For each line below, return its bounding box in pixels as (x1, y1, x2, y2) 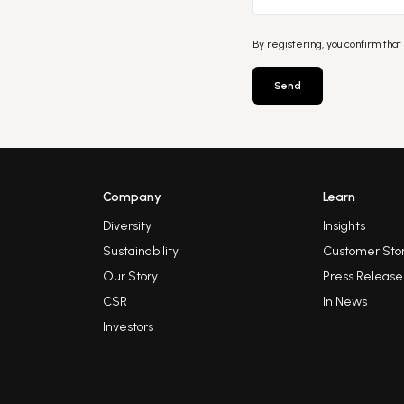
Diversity (102, 218, 151, 234)
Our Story (102, 269, 158, 284)
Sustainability (102, 243, 179, 259)
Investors (102, 319, 153, 335)
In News (323, 294, 368, 309)
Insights (323, 218, 366, 234)
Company (102, 189, 161, 205)
